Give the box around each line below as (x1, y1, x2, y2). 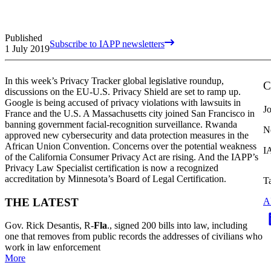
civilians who (212, 231, 263, 242)
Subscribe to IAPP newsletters (50, 38, 165, 49)
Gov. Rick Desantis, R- (5, 220, 94, 231)
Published (5, 32, 42, 43)
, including (207, 220, 247, 231)
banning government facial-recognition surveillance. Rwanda (5, 119, 237, 129)
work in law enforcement (5, 242, 100, 253)
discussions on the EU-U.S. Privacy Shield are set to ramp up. (5, 86, 241, 97)
